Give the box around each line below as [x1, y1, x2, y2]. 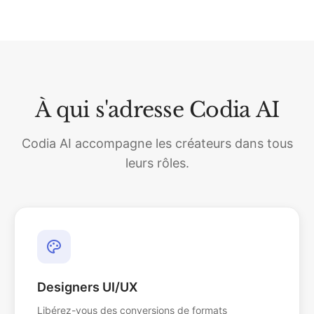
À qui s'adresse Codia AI [35, 97, 279, 123]
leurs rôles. [125, 156, 189, 170]
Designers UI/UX [37, 280, 137, 294]
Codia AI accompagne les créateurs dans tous [21, 136, 293, 151]
